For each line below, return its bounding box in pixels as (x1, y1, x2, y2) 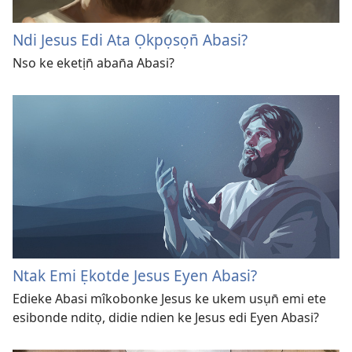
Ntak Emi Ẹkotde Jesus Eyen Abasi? (13, 264, 257, 286)
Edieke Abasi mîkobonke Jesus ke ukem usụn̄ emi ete (13, 289, 326, 307)
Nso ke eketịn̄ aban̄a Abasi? (13, 54, 174, 71)
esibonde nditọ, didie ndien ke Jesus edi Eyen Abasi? (13, 308, 319, 326)
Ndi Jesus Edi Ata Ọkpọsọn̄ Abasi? (13, 29, 247, 50)
